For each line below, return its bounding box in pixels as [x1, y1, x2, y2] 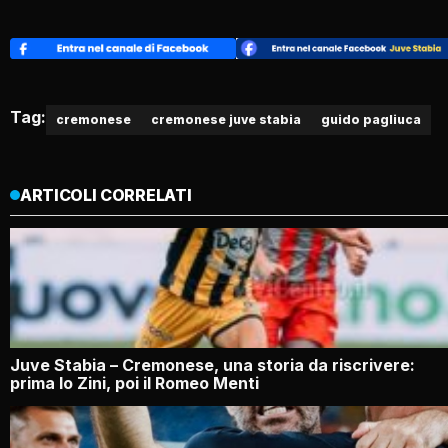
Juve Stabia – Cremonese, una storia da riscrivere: [10, 354, 415, 375]
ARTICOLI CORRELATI [20, 184, 192, 205]
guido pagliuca [321, 111, 421, 127]
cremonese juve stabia [151, 111, 301, 127]
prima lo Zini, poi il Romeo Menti [10, 372, 259, 393]
